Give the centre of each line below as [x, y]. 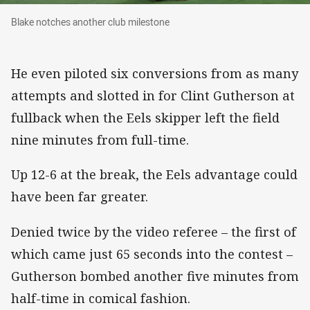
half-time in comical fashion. [101, 298]
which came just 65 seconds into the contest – [152, 254]
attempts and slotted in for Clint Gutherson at [153, 96]
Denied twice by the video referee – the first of [154, 231]
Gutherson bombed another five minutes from [155, 276]
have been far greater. [80, 197]
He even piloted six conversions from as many [155, 74]
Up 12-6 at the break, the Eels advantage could [154, 175]
